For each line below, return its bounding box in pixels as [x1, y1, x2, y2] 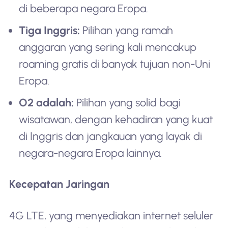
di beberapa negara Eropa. [19, 2, 149, 15]
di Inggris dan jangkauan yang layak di [19, 129, 203, 142]
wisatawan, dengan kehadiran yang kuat [19, 112, 213, 126]
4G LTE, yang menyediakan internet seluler [9, 209, 214, 222]
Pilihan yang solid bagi [74, 96, 181, 109]
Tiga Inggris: [19, 24, 80, 37]
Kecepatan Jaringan [9, 178, 109, 191]
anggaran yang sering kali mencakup [19, 41, 197, 53]
